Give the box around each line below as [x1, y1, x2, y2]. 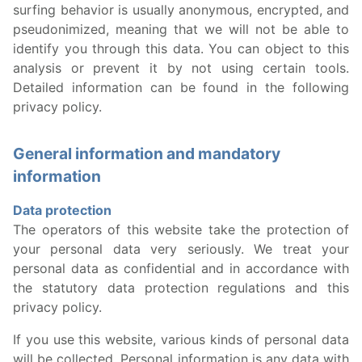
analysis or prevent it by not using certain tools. [13, 60, 349, 76]
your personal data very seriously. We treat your [13, 241, 349, 257]
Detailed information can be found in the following [13, 79, 349, 95]
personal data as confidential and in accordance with [13, 260, 349, 276]
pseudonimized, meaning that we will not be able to [13, 21, 349, 37]
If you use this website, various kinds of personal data [13, 331, 349, 347]
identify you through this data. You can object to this [13, 40, 349, 57]
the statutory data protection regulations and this [13, 280, 349, 296]
